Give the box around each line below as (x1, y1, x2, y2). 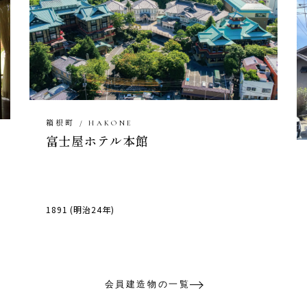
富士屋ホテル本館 (45, 132, 149, 150)
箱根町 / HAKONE (45, 119, 134, 128)
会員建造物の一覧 (104, 279, 191, 290)
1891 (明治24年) (45, 204, 115, 216)
